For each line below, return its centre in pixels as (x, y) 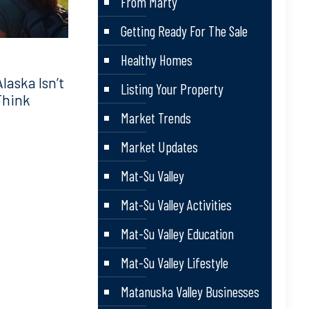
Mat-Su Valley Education (177, 233)
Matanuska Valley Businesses (190, 291)
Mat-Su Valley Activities (176, 205)
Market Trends (156, 118)
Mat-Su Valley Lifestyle (174, 262)
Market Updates (159, 147)
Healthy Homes (156, 60)
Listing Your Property (172, 89)
